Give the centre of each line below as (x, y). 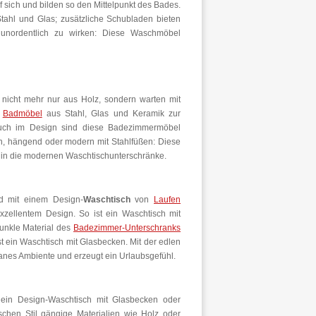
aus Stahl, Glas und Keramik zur (111, 114)
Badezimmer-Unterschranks (127, 228)
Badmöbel (22, 114)
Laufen (168, 200)
